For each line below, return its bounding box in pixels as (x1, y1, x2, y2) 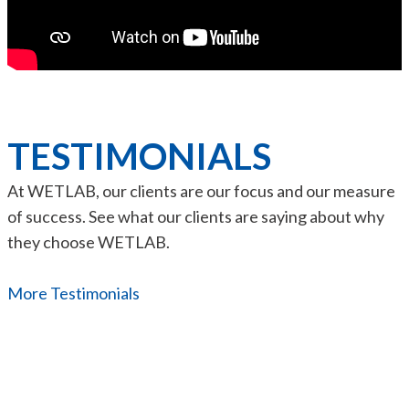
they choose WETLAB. (7, 232, 170, 252)
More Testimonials (7, 283, 140, 303)
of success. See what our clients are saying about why (7, 206, 384, 226)
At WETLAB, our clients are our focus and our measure (7, 181, 395, 201)
